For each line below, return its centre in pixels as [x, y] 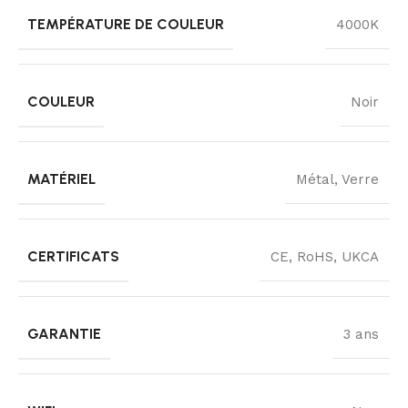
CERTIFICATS [73, 256]
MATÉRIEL [61, 178]
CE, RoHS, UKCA [325, 256]
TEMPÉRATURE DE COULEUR [126, 24]
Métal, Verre [337, 179]
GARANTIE [64, 333]
